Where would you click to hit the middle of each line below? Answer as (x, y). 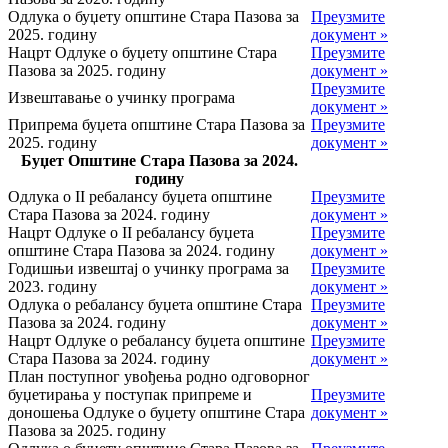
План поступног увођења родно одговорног (159, 376)
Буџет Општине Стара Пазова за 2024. (159, 160)
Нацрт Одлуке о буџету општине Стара (142, 52)
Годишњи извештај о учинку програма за (148, 268)
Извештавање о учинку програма (121, 97)
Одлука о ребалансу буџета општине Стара (155, 304)
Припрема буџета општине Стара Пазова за (156, 124)
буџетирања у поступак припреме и (130, 394)
